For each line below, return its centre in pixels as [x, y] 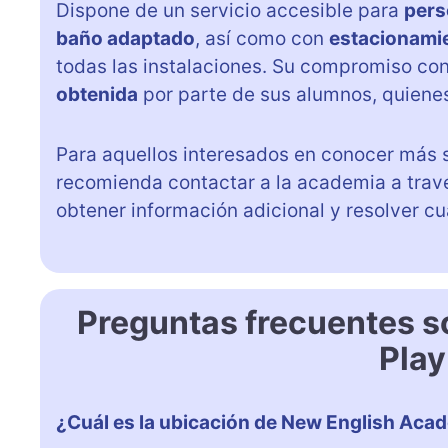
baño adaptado [125, 38]
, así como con [262, 38]
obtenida [97, 94]
